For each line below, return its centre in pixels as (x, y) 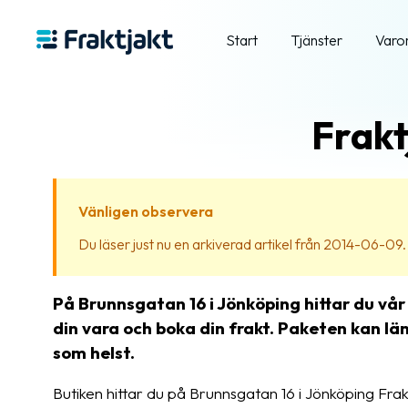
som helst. (94, 352)
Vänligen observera (146, 211)
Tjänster (316, 40)
